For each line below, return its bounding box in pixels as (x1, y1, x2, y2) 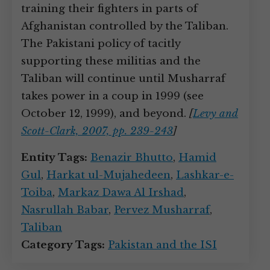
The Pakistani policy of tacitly (21, 37, 180, 50)
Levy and (193, 107, 238, 120)
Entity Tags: (21, 151, 87, 164)
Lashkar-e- (176, 169, 234, 181)
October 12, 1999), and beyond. (21, 107, 189, 120)
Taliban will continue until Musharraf (21, 72, 225, 85)
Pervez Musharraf (114, 204, 210, 216)
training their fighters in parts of (21, 2, 198, 15)
